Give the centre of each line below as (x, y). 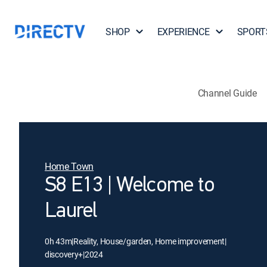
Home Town (69, 166)
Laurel (71, 212)
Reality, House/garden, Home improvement (149, 241)
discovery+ (64, 254)
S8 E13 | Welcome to (130, 186)
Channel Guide (227, 93)
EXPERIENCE (183, 32)
